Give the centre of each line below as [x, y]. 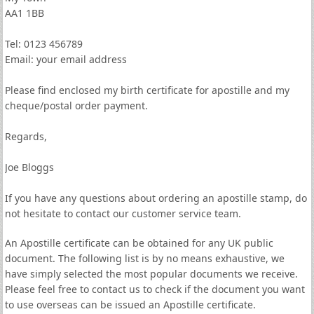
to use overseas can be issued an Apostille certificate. [130, 305]
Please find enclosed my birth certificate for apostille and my [147, 90]
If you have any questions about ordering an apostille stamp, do [156, 198]
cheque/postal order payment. [76, 105]
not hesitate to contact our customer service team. [123, 213]
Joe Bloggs [29, 167]
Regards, [26, 136]
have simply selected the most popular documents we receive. [151, 274]
